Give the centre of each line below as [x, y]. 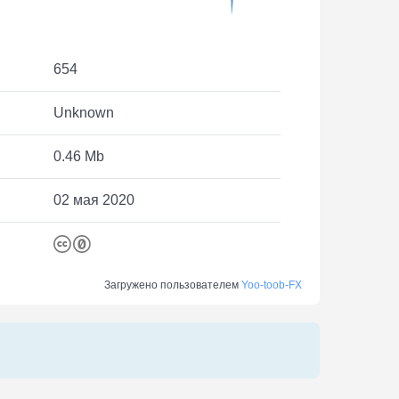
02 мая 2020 [94, 199]
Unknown [83, 112]
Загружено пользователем [173, 285]
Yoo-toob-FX [272, 285]
